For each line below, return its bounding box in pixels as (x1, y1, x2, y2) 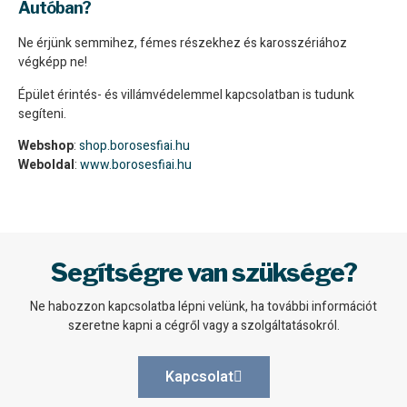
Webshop (18, 135, 74, 155)
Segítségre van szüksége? (50, 257, 357, 289)
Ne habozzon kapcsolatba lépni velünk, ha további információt (30, 297, 377, 317)
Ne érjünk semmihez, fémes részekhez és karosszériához (18, 34, 347, 54)
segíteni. (18, 104, 66, 124)
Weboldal (18, 154, 74, 174)
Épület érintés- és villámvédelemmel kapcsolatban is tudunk (18, 84, 354, 104)
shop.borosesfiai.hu (79, 135, 190, 155)
